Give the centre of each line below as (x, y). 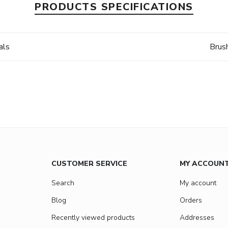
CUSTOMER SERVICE (89, 164)
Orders (191, 201)
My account (198, 183)
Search (63, 183)
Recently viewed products (93, 218)
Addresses (197, 218)
